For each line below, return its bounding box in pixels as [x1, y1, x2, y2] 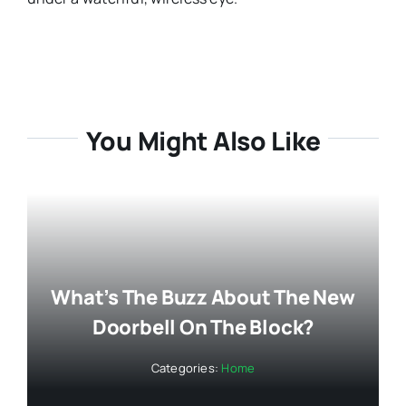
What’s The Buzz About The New [51, 284, 355, 312]
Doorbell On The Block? [92, 314, 314, 342]
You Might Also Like [85, 122, 321, 158]
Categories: [150, 360, 222, 377]
